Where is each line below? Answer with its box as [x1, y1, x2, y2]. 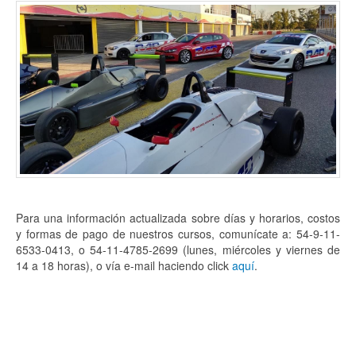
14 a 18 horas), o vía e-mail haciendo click [16, 257, 232, 274]
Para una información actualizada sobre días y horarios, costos [16, 210, 340, 226]
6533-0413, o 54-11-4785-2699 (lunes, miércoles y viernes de [16, 242, 340, 258]
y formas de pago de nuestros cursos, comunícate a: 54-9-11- [16, 226, 340, 242]
